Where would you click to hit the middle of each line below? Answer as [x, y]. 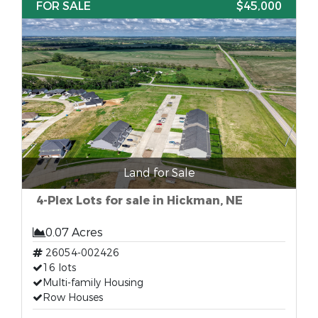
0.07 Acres [74, 232]
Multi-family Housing [93, 283]
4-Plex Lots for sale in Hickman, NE [139, 201]
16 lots [59, 268]
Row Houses [73, 298]
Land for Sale [159, 173]
